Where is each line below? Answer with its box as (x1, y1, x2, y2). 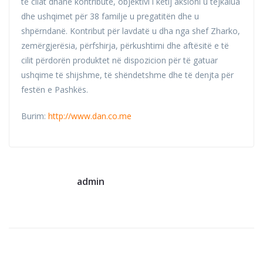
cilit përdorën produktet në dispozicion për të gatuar (21, 55, 218, 66)
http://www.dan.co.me (48, 110, 131, 122)
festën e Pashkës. (21, 84, 88, 96)
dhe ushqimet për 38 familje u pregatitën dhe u (21, 11, 199, 22)
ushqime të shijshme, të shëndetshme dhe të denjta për (21, 69, 234, 81)
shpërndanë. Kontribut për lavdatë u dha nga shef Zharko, (21, 25, 240, 37)
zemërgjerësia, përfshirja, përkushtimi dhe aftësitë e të (21, 40, 229, 52)
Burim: (21, 110, 48, 122)
